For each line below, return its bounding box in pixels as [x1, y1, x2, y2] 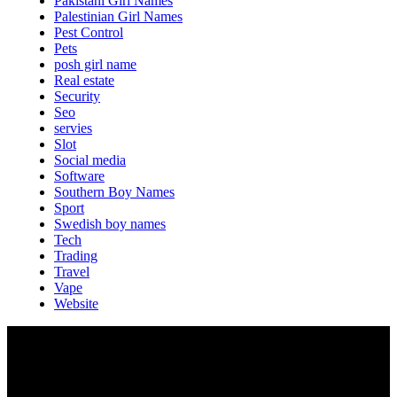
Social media [54, 152, 126, 167]
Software [54, 167, 105, 183]
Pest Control [54, 24, 123, 40]
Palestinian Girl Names [54, 8, 183, 24]
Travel [54, 263, 90, 279]
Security [54, 88, 100, 104]
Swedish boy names [54, 215, 166, 231]
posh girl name [54, 56, 136, 72]
